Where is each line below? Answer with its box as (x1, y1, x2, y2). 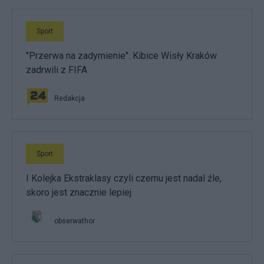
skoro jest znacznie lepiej (26, 187, 131, 198)
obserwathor (54, 217, 95, 225)
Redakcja (54, 94, 85, 103)
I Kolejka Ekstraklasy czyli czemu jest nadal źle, (26, 173, 222, 184)
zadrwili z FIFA (26, 64, 87, 75)
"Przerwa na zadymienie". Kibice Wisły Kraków (26, 50, 217, 61)
